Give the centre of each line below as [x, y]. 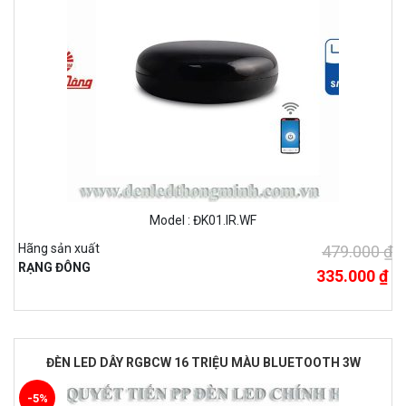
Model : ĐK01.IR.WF [203, 221]
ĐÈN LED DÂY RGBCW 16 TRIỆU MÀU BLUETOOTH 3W [203, 363]
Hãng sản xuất [59, 249]
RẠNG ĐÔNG [54, 268]
